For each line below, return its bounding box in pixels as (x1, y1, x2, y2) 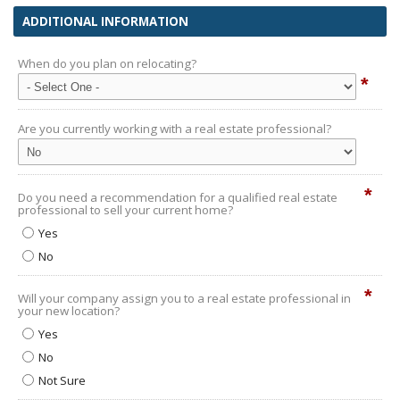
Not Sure (38, 372, 86, 388)
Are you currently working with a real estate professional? (18, 121, 331, 137)
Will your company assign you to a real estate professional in (18, 290, 351, 306)
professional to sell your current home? (18, 202, 233, 218)
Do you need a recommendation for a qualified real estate (18, 189, 337, 205)
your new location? (18, 303, 120, 319)
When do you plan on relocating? (18, 55, 196, 71)
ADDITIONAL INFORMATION (22, 13, 188, 29)
